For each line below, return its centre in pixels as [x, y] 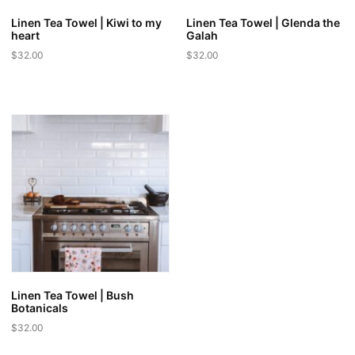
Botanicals [40, 307]
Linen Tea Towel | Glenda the [263, 22]
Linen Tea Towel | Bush [73, 295]
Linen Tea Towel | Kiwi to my [86, 22]
